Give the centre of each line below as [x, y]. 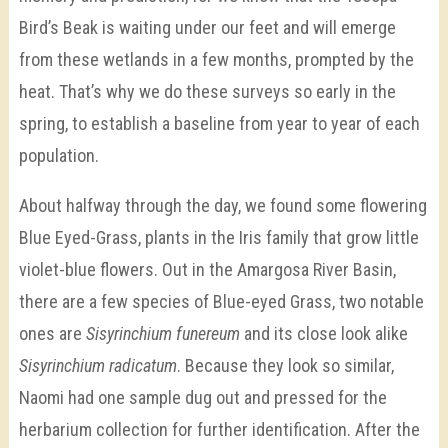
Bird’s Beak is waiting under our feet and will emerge [207, 27]
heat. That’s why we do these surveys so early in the [207, 91]
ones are [52, 333]
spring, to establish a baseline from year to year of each [219, 123]
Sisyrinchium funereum [162, 333]
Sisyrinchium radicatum [97, 365]
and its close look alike [323, 333]
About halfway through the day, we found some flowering [222, 205]
